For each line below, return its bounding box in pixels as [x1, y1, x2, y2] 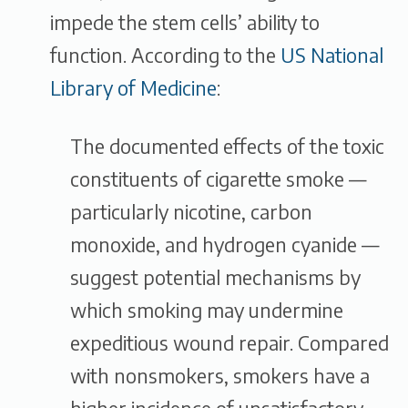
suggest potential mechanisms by [69, 264, 361, 290]
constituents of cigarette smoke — [69, 166, 367, 191]
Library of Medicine [50, 76, 217, 101]
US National [280, 43, 383, 68]
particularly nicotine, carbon [69, 199, 312, 224]
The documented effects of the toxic [69, 133, 384, 158]
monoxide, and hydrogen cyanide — [69, 231, 380, 257]
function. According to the [50, 43, 280, 68]
